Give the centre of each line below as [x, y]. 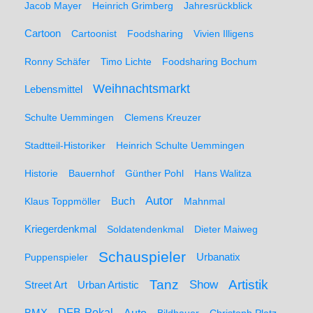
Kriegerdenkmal [60, 229]
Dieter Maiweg [226, 229]
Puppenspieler [56, 257]
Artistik [248, 284]
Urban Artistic [108, 285]
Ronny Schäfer [57, 61]
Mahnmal [204, 201]
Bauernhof [92, 173]
